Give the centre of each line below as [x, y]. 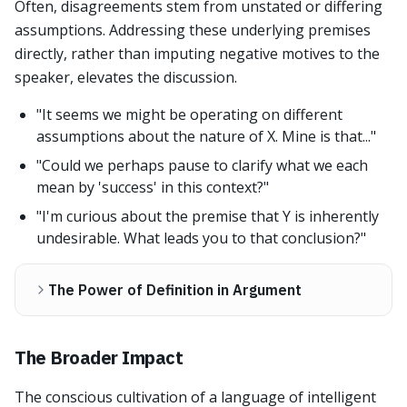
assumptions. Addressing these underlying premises [193, 30]
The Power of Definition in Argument [175, 290]
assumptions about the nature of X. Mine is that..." [206, 136]
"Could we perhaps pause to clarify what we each [202, 165]
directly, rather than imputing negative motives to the [197, 54]
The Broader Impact [99, 357]
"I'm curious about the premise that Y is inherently [208, 216]
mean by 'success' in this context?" [153, 187]
